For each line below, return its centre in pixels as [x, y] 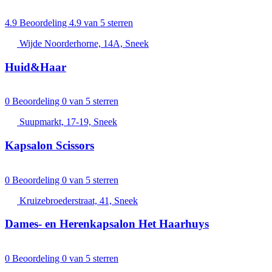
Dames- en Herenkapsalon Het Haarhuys [107, 224]
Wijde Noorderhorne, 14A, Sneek [84, 43]
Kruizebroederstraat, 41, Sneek [79, 200]
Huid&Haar [36, 67]
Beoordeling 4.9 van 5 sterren [76, 22]
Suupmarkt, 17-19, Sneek [68, 122]
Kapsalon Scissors [49, 145]
